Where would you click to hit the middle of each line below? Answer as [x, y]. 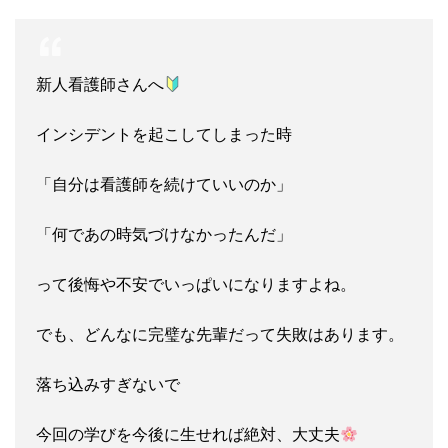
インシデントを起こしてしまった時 [164, 134]
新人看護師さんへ [100, 84]
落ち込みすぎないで [108, 384]
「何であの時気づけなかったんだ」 [164, 234]
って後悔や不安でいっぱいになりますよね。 [196, 284]
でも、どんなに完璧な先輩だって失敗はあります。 [220, 334]
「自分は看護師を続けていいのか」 [164, 184]
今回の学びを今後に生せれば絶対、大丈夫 [188, 434]
